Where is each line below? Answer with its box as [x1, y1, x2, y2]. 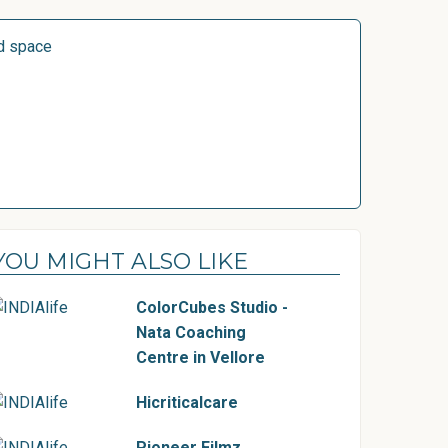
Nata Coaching [136, 323, 246, 342]
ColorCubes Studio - [136, 298, 288, 317]
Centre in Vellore [136, 348, 265, 367]
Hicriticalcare [136, 393, 238, 412]
